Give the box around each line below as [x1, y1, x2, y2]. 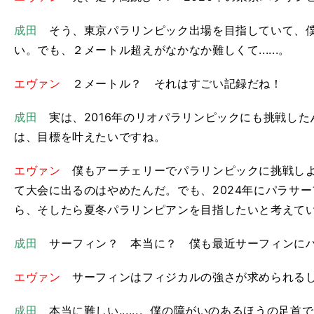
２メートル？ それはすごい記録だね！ [60, 76, 282, 90]
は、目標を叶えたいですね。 [14, 130, 166, 144]
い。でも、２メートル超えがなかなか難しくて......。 [14, 43, 290, 57]
